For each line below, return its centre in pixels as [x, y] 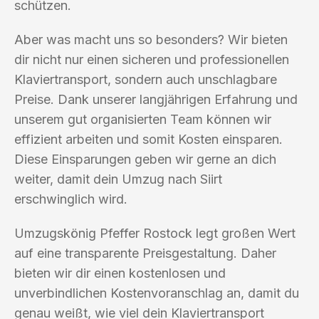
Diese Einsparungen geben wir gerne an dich [145, 159]
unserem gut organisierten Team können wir [143, 119]
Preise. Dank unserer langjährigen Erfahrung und [156, 99]
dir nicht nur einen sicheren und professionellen [152, 59]
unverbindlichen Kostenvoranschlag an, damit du [157, 293]
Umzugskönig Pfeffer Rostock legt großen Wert [155, 233]
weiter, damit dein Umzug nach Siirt [118, 179]
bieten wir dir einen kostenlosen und [120, 273]
